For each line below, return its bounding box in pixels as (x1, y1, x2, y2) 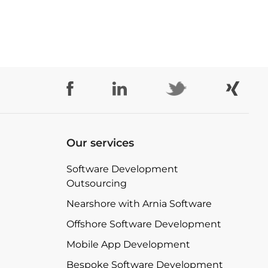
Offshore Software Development (66, 218, 221, 230)
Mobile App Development (66, 238, 190, 250)
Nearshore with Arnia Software (66, 197, 212, 209)
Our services (66, 136, 134, 150)
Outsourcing (66, 177, 127, 189)
